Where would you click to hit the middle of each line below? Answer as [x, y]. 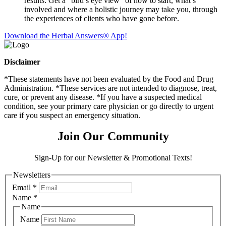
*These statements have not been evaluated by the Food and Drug [109, 79]
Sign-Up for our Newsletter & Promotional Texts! [113, 158]
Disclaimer [22, 62]
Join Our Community [113, 136]
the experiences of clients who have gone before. [102, 18]
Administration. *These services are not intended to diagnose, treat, [110, 88]
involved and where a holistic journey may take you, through [121, 9]
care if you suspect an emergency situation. [72, 115]
